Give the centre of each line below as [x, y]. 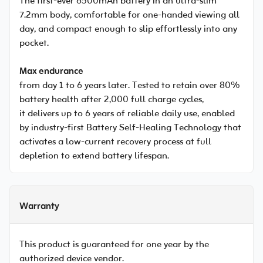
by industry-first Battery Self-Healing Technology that [130, 128]
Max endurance [51, 72]
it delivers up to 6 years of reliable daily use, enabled [127, 114]
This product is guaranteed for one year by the [114, 245]
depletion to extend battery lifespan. [94, 156]
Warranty [39, 207]
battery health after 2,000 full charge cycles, [112, 100]
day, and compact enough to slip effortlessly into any [128, 29]
